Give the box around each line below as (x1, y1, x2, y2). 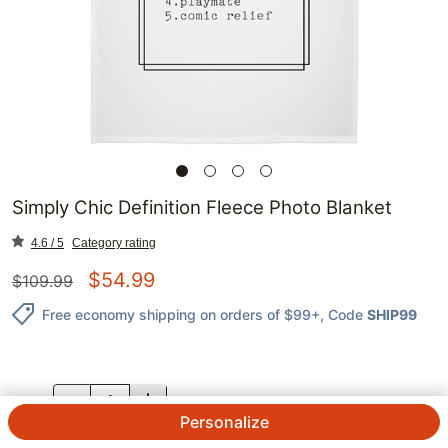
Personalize (179, 412, 269, 432)
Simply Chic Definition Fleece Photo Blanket (12, 196, 392, 220)
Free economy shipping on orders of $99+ (42, 305, 320, 323)
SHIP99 (367, 305, 417, 323)
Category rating (72, 236, 156, 251)
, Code (320, 305, 363, 323)
